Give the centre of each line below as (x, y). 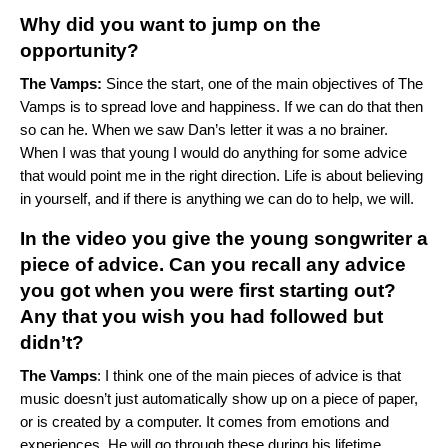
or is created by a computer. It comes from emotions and (204, 422)
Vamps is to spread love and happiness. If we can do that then (221, 107)
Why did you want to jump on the (170, 25)
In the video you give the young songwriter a (224, 239)
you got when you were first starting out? (208, 291)
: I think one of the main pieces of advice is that (249, 376)
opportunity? (82, 51)
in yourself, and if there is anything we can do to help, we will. (219, 199)
